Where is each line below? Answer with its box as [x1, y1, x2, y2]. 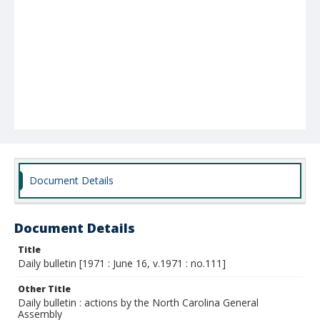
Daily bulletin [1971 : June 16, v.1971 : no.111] [18, 256, 226, 270]
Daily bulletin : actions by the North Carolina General [18, 296, 259, 309]
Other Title [18, 283, 71, 295]
